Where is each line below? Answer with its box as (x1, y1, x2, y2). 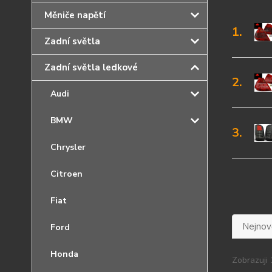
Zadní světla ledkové (44, 61, 138, 73)
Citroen (50, 168, 83, 180)
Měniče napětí (44, 9, 106, 21)
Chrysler (50, 141, 86, 153)
